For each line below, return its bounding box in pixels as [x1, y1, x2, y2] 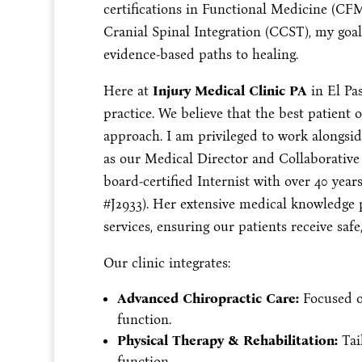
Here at [103, 82, 153, 100]
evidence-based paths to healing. [103, 46, 298, 64]
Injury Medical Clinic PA [152, 82, 307, 100]
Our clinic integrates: [103, 255, 230, 272]
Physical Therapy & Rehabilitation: [116, 332, 338, 350]
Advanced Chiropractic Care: [116, 290, 299, 308]
